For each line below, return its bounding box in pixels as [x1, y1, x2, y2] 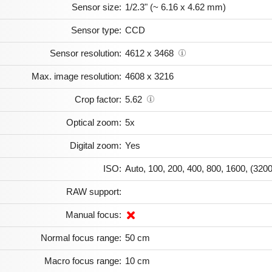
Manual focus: [66, 209, 121, 220]
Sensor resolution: [50, 48, 121, 59]
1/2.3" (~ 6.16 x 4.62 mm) [125, 2, 226, 13]
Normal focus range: [41, 233, 121, 243]
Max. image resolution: [32, 71, 121, 82]
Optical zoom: [66, 117, 121, 128]
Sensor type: [71, 25, 121, 36]
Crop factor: [75, 94, 121, 105]
